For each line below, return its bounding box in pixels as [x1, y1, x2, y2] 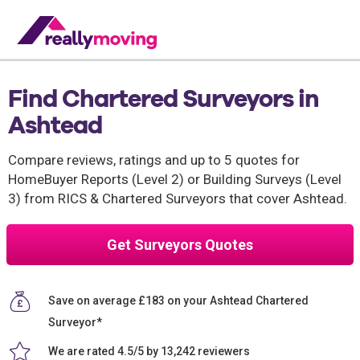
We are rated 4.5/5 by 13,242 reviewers [48, 344, 250, 358]
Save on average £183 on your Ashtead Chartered [48, 293, 309, 307]
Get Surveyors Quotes [107, 236, 253, 253]
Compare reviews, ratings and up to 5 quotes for [8, 152, 300, 168]
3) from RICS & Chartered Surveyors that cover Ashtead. [8, 190, 347, 207]
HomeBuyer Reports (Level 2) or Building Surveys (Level [8, 171, 342, 187]
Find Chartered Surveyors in [8, 84, 319, 112]
